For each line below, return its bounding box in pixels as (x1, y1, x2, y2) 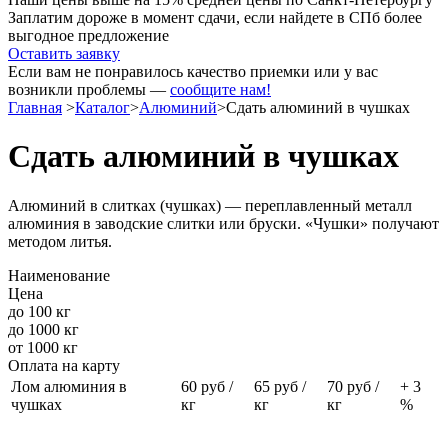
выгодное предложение (8, 27, 169, 44)
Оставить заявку (8, 45, 120, 62)
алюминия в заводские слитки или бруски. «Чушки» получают (8, 214, 439, 232)
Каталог (75, 99, 130, 116)
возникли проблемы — (8, 81, 170, 98)
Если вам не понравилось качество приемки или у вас (8, 63, 378, 80)
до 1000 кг (8, 320, 79, 338)
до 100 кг (8, 302, 71, 320)
